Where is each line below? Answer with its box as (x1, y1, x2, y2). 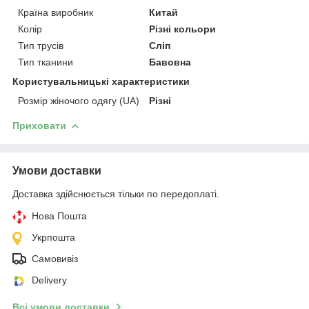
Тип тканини (18, 56, 73, 68)
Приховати (12, 119, 66, 131)
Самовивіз (32, 252, 78, 264)
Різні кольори (149, 23, 217, 34)
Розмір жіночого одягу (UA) (18, 94, 139, 106)
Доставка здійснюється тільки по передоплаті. (12, 188, 219, 199)
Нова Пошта (32, 210, 87, 221)
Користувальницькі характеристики (12, 75, 190, 87)
